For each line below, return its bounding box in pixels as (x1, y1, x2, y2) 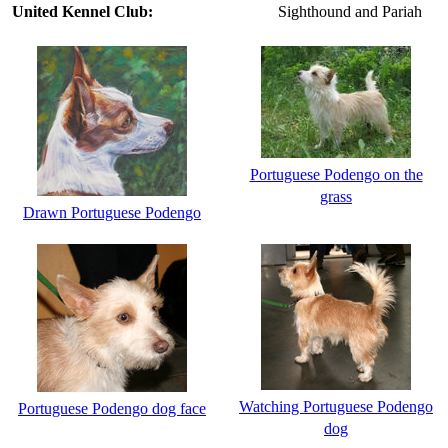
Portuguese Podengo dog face (18, 399, 206, 417)
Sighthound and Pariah (278, 2, 422, 20)
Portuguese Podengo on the (249, 165, 423, 183)
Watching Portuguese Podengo (239, 397, 433, 415)
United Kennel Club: (12, 2, 153, 20)
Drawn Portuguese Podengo (23, 203, 201, 221)
